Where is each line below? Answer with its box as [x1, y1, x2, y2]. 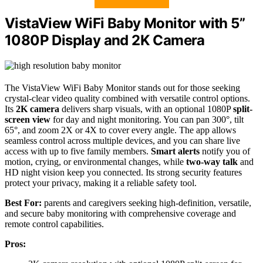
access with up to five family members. [5, 146, 151, 157]
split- [233, 104, 252, 114]
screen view [5, 114, 50, 125]
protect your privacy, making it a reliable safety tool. [5, 178, 197, 188]
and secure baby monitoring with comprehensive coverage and [5, 208, 236, 219]
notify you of [200, 146, 250, 157]
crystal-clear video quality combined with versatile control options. [5, 93, 250, 104]
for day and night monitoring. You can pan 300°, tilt [50, 114, 244, 125]
